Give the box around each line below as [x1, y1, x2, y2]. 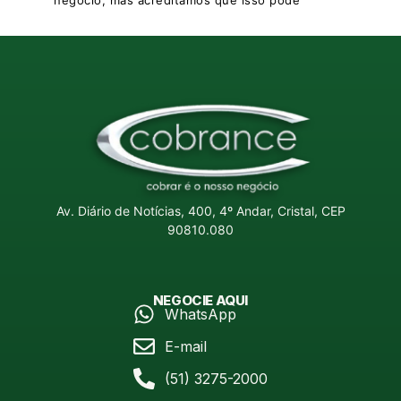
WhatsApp [165, 305, 236, 324]
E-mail [165, 337, 207, 356]
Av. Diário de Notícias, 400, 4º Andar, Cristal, [55, 203, 321, 219]
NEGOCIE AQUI [152, 291, 249, 309]
